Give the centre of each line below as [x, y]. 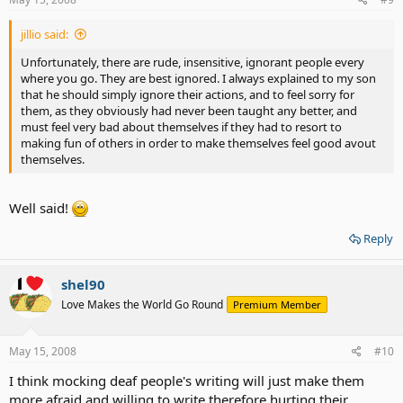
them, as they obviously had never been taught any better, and [189, 110]
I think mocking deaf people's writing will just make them [187, 380]
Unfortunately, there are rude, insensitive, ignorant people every [193, 62]
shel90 [83, 284]
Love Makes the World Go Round [142, 304]
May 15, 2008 [43, 351]
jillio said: [45, 34]
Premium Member [277, 304]
